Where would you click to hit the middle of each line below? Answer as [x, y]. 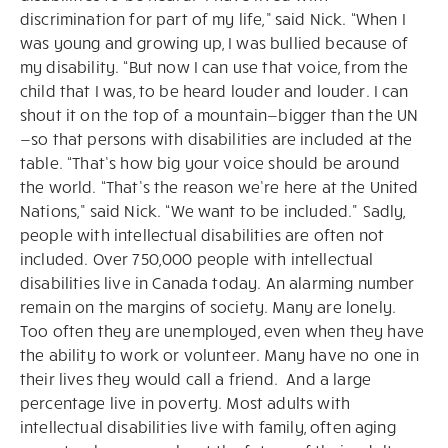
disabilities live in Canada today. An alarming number [217, 282]
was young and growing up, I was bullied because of [214, 42]
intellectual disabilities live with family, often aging [208, 426]
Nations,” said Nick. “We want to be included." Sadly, [213, 210]
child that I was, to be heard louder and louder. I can [214, 90]
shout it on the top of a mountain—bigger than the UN [219, 114]
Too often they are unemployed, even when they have [222, 330]
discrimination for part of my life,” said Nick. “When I [213, 18]
